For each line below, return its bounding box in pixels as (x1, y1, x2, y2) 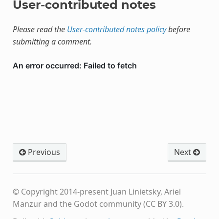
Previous (25, 146, 60, 157)
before (166, 23, 190, 35)
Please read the (12, 23, 67, 35)
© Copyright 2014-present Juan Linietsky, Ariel (12, 186, 181, 197)
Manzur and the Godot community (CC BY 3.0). (12, 198, 184, 209)
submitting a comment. (12, 36, 92, 47)
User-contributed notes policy (66, 23, 166, 35)
